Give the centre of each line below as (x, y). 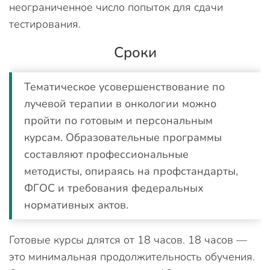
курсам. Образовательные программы (123, 137)
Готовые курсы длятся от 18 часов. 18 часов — (128, 240)
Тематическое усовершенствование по (124, 87)
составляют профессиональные (106, 154)
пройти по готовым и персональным (118, 121)
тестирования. (46, 24)
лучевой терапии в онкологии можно (120, 104)
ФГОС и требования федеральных (114, 188)
